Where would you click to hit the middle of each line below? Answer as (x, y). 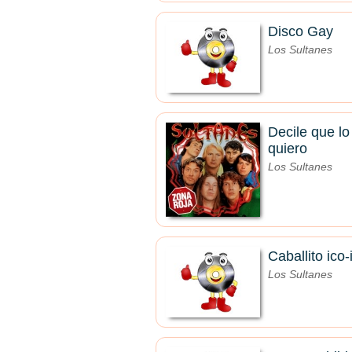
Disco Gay (301, 31)
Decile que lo (309, 132)
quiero (288, 148)
